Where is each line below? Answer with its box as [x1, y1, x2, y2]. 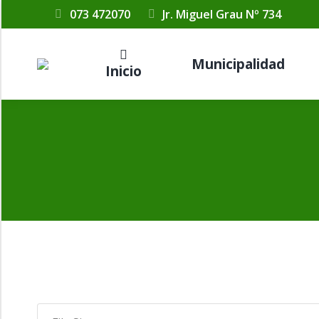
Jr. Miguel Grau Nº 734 [162, 6, 282, 22]
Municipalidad [191, 54, 285, 73]
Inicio [105, 62, 142, 80]
